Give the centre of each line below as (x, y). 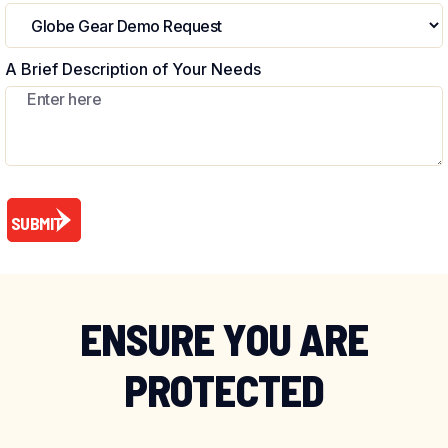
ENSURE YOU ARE (224, 339)
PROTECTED (224, 390)
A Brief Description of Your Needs (133, 69)
